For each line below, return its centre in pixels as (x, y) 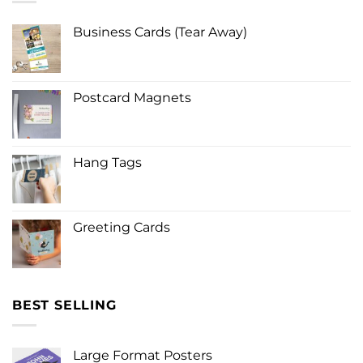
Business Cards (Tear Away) (160, 32)
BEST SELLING (64, 305)
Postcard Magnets (132, 98)
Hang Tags (107, 163)
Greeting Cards (122, 228)
